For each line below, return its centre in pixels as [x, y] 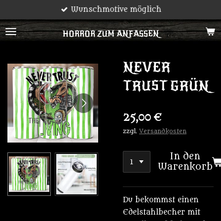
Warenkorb [185, 167]
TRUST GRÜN [166, 86]
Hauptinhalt [24, 23]
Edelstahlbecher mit [162, 212]
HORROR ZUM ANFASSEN [110, 34]
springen [19, 35]
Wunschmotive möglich [116, 10]
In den [185, 156]
